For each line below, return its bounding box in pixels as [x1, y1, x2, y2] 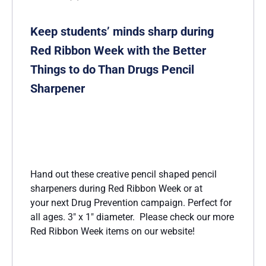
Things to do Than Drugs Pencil [30, 62, 194, 77]
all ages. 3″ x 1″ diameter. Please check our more [30, 211, 234, 223]
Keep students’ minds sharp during [30, 24, 214, 39]
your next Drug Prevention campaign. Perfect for [30, 197, 232, 208]
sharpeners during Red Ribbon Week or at [30, 182, 202, 194]
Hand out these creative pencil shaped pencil [30, 168, 217, 180]
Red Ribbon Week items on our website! [30, 225, 195, 237]
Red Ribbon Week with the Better [30, 43, 206, 58]
